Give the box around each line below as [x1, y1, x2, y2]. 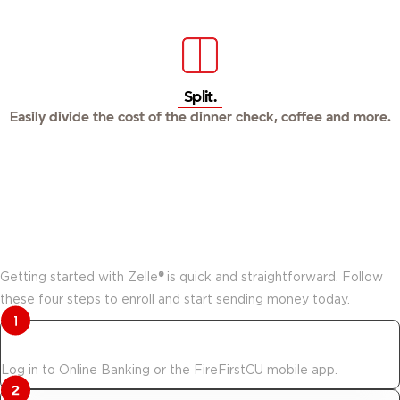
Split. [184, 87, 216, 107]
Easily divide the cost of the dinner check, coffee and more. [9, 109, 391, 126]
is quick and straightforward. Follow [163, 269, 383, 284]
